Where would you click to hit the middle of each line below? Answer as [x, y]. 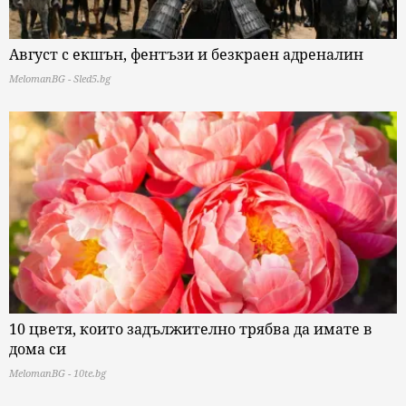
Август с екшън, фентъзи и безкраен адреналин [186, 54]
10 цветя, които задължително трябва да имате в [191, 329]
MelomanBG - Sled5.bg [60, 78]
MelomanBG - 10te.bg [58, 373]
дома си [38, 349]
